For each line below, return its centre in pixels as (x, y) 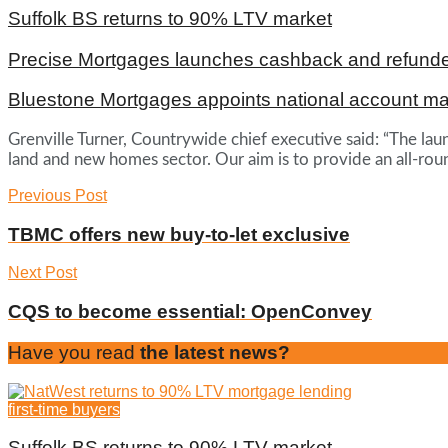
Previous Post (57, 195)
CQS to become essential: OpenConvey (190, 312)
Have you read (71, 352)
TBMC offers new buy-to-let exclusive (179, 234)
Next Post (42, 273)
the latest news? (212, 352)
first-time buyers (64, 409)
